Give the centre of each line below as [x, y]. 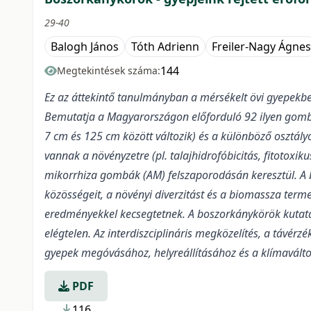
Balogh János [85, 46]
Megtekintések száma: [109, 70]
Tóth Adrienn [165, 46]
